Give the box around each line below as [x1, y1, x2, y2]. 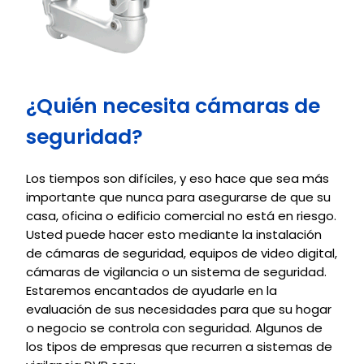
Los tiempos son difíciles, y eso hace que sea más [26, 170, 329, 187]
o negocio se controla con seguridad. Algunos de [26, 319, 323, 336]
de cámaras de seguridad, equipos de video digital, [26, 245, 337, 262]
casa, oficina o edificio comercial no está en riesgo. [26, 207, 336, 224]
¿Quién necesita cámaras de [26, 92, 320, 120]
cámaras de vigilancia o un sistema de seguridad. [26, 263, 327, 280]
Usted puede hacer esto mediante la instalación [26, 226, 322, 243]
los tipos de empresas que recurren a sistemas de [26, 338, 332, 355]
